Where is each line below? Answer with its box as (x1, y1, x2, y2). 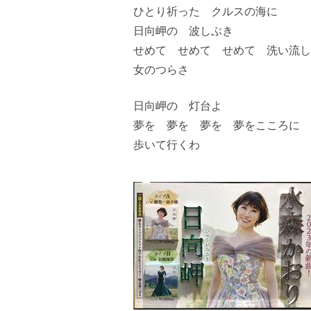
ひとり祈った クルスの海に (133, 3, 278, 19)
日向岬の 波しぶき (133, 22, 233, 38)
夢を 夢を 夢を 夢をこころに (133, 117, 300, 133)
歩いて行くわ (133, 136, 200, 152)
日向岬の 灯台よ (133, 97, 222, 113)
